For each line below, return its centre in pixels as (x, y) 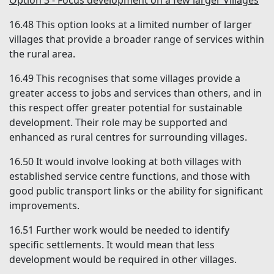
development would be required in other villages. (123, 260)
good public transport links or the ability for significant (136, 191)
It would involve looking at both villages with (139, 162)
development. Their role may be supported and (118, 123)
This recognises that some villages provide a (138, 79)
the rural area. (42, 54)
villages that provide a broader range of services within (137, 39)
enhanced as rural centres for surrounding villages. (128, 137)
